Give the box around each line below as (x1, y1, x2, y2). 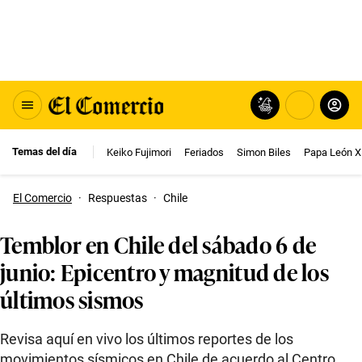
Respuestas (88, 192, 147, 204)
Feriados (184, 145, 224, 158)
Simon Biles (237, 145, 291, 158)
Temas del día (12, 145, 77, 158)
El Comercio (13, 192, 72, 204)
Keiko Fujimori (107, 145, 171, 158)
